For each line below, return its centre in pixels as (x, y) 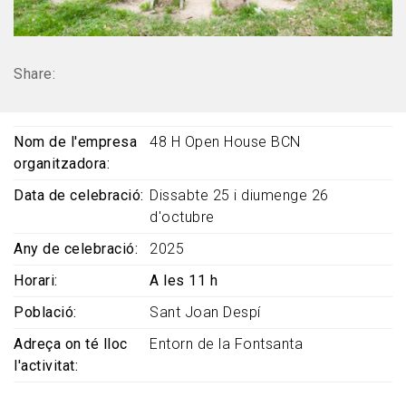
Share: (34, 74)
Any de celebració (74, 249)
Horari (34, 281)
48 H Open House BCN (225, 142)
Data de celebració (77, 196)
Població (43, 313)
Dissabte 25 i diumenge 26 (239, 196)
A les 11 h (184, 281)
